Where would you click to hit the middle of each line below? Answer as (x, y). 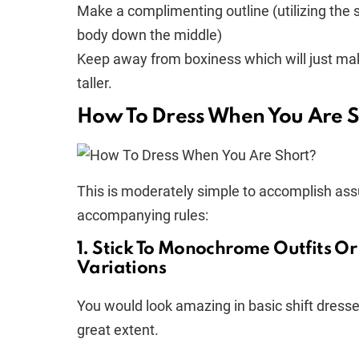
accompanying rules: (143, 215)
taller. (95, 83)
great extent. (118, 330)
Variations (121, 268)
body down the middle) (149, 35)
